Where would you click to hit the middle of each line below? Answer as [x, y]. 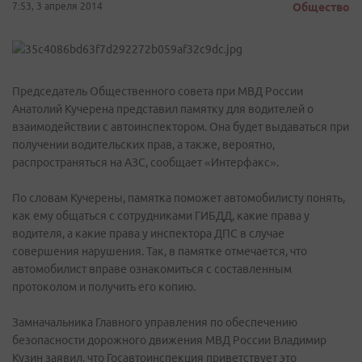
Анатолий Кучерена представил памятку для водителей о [163, 109]
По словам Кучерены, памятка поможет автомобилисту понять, [179, 198]
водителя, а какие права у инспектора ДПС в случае [148, 234]
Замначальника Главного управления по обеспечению [155, 322]
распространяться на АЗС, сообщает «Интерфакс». [145, 162]
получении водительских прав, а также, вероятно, [143, 145]
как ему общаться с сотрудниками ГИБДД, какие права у [161, 216]
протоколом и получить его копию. [104, 287]
